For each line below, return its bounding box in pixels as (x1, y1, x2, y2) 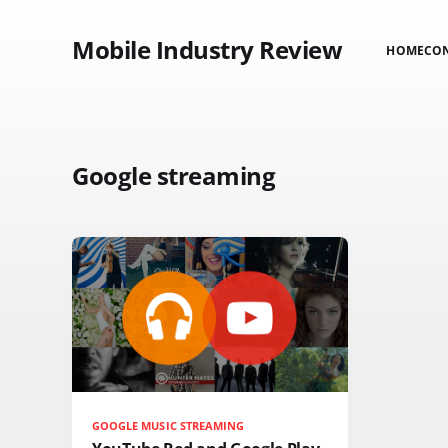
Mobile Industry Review (72, 33, 343, 66)
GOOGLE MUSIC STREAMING (92, 418, 245, 434)
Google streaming (72, 159, 276, 192)
